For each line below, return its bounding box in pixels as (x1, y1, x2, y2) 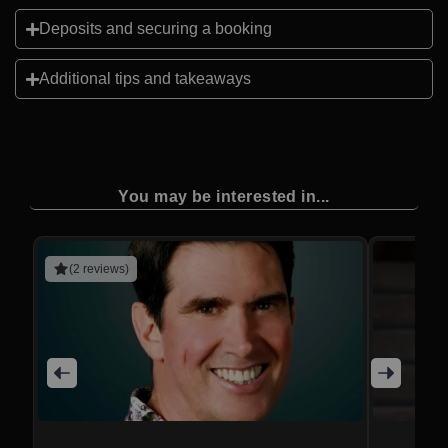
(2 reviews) (69, 262, 129, 277)
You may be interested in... (118, 188, 330, 206)
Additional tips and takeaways (39, 70, 251, 88)
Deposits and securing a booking (39, 20, 272, 38)
